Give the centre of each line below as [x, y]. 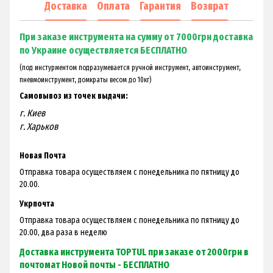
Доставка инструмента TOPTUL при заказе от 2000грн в [134, 252]
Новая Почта [43, 156]
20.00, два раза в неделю [63, 232]
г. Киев [32, 113]
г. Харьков [39, 127]
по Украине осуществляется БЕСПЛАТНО [103, 51]
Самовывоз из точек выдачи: [74, 96]
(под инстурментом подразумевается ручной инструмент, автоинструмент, [130, 68]
